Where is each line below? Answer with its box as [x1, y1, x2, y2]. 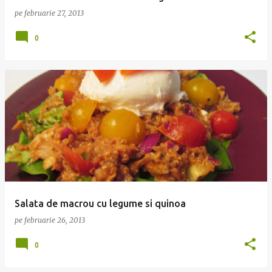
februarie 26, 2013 [24, 216, 85, 225]
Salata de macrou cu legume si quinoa [15, 198, 186, 209]
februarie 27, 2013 [24, 8, 84, 18]
